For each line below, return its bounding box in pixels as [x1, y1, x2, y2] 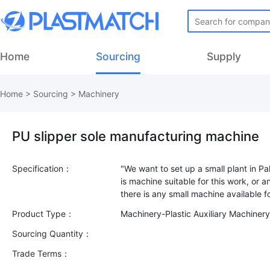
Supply [207, 50, 241, 63]
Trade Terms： [12, 248, 70, 259]
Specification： [12, 163, 72, 174]
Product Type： [12, 209, 74, 219]
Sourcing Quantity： [12, 228, 92, 239]
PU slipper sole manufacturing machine [12, 128, 259, 144]
